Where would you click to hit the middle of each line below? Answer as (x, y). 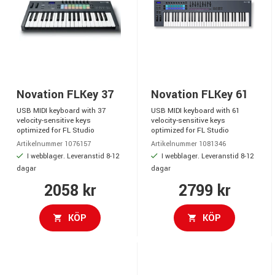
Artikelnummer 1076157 (54, 144)
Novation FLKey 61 (199, 94)
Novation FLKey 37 (65, 94)
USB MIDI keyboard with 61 (196, 110)
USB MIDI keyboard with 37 (61, 110)
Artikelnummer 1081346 (188, 144)
